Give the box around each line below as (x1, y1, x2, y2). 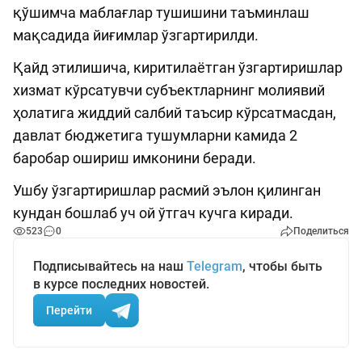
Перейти (46, 303, 92, 317)
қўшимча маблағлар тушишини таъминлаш (13, 4, 309, 22)
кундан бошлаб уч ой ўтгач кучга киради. (13, 204, 293, 222)
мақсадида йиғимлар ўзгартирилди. (13, 27, 259, 44)
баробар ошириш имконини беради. (13, 149, 256, 167)
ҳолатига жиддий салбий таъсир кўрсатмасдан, (13, 104, 336, 122)
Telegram (187, 259, 242, 275)
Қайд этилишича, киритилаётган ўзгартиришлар (13, 59, 343, 77)
